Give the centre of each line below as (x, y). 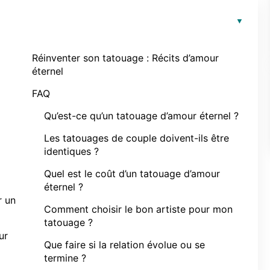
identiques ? (71, 151)
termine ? (65, 258)
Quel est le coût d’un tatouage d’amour (132, 174)
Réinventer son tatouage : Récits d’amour (125, 58)
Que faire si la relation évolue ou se (124, 245)
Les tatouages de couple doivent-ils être (137, 138)
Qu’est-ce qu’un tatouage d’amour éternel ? (141, 116)
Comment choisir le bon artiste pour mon (138, 209)
